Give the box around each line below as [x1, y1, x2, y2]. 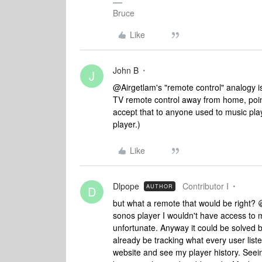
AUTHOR [146, 182, 173, 190]
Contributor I [182, 180, 229, 192]
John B [113, 64, 139, 76]
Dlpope [113, 180, 139, 192]
